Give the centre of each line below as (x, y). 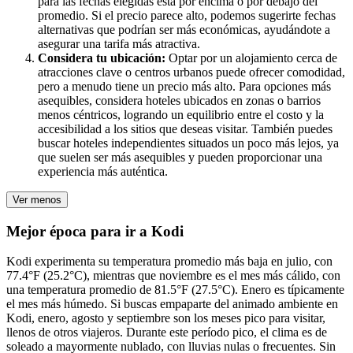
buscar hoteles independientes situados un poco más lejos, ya (188, 143)
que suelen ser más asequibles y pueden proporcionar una (180, 157)
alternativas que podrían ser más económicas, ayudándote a (184, 29)
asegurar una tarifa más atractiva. (119, 43)
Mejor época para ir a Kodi (95, 231)
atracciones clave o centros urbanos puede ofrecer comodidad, (191, 72)
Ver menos (37, 199)
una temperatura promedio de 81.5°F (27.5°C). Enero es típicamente (175, 290)
